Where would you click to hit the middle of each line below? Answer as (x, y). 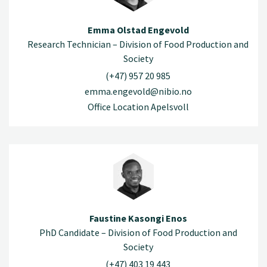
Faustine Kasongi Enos (138, 218)
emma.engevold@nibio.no (138, 91)
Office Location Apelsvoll (138, 107)
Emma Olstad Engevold (138, 30)
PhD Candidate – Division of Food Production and (138, 232)
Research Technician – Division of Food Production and (138, 44)
